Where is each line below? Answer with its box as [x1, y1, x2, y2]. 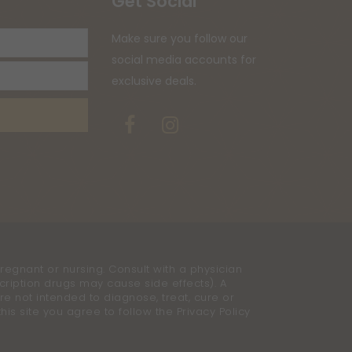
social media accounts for [112, 52, 256, 68]
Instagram [177, 111, 280, 139]
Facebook [134, 111, 231, 139]
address [87, 72, 130, 89]
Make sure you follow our [112, 31, 247, 47]
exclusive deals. [112, 73, 196, 90]
